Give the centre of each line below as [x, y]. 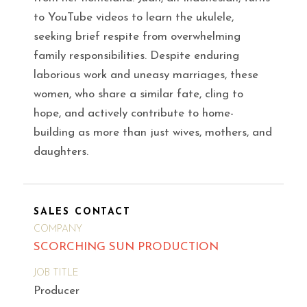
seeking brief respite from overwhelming [137, 37]
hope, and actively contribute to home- [134, 114]
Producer [57, 291]
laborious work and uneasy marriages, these [146, 75]
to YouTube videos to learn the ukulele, [134, 18]
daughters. [61, 152]
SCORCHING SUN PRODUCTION [126, 247]
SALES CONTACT [82, 212]
